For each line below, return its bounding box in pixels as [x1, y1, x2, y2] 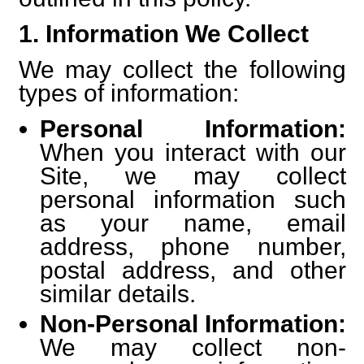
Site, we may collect [39, 162, 346, 189]
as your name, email [39, 210, 346, 236]
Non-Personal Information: [39, 310, 346, 337]
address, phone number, [39, 233, 346, 260]
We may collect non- [39, 333, 346, 361]
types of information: [18, 80, 239, 106]
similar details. [39, 280, 196, 307]
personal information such [39, 186, 346, 213]
